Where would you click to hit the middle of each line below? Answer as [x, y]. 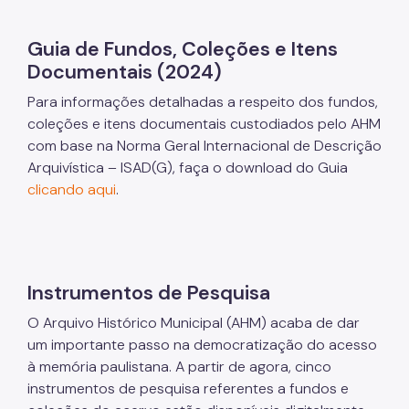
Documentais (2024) [125, 72]
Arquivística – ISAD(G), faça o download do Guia [188, 167]
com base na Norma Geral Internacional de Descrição [204, 145]
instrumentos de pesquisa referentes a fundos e [188, 388]
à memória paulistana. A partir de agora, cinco [179, 366]
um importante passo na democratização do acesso [202, 344]
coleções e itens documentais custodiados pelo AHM [204, 123]
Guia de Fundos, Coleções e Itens [183, 49]
